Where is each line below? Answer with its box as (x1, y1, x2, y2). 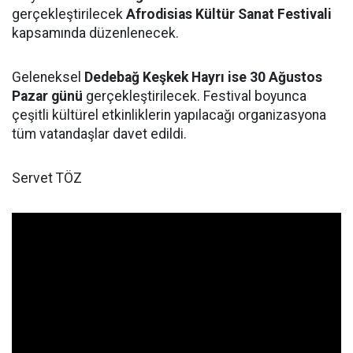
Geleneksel (12, 69, 84, 85)
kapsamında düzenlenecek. (12, 24, 179, 41)
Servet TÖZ (12, 169, 82, 186)
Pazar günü (12, 87, 83, 104)
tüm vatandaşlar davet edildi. (12, 125, 187, 142)
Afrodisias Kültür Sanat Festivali (126, 6, 332, 22)
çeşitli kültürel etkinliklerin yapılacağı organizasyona (12, 106, 326, 123)
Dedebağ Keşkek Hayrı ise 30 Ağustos (84, 69, 322, 85)
